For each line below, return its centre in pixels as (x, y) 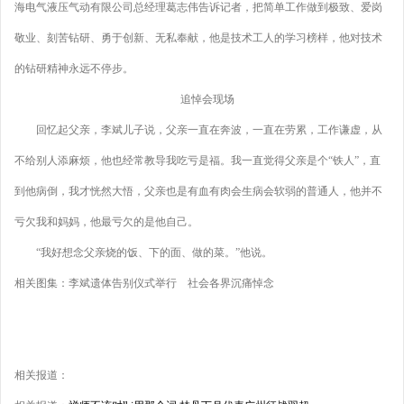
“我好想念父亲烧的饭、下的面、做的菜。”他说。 (143, 252)
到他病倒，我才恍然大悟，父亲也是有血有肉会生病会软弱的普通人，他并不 (198, 191)
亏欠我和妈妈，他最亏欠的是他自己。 (106, 222)
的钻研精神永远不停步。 (74, 69)
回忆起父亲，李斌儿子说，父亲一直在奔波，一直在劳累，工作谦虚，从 (198, 130)
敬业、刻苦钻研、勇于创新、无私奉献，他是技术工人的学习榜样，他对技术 (198, 38)
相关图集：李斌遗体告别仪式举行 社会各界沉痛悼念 (144, 283)
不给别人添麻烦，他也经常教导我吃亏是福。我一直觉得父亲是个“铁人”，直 (197, 161)
